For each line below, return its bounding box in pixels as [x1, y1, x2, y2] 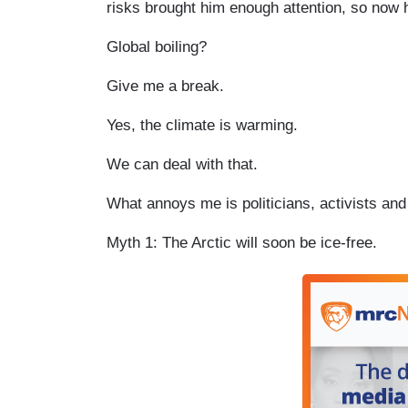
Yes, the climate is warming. [107, 116, 298, 134]
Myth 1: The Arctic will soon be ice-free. [107, 233, 377, 251]
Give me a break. [107, 76, 224, 95]
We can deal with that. [107, 155, 258, 173]
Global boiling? [107, 37, 207, 56]
